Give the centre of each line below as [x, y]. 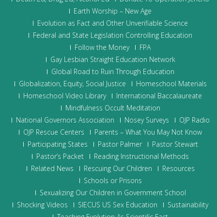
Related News [52, 168]
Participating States [57, 144]
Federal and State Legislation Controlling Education [113, 35]
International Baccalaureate [159, 96]
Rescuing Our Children [118, 168]
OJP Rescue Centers [54, 132]
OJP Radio [194, 120]
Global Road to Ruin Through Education [113, 71]
